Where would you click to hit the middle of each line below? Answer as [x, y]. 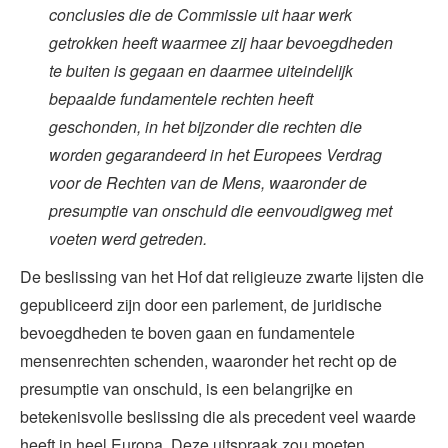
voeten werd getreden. [127, 238]
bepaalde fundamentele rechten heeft [180, 98]
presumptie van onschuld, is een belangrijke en [186, 388]
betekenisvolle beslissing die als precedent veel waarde [218, 416]
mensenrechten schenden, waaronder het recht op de [208, 360]
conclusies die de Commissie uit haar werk [200, 14]
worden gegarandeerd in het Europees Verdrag [215, 154]
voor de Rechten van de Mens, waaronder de [207, 182]
